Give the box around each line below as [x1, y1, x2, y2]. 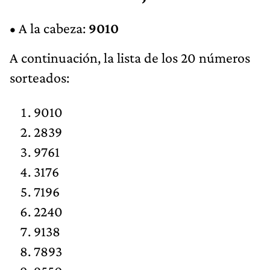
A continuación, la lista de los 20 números [10, 49, 250, 66]
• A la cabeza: [10, 19, 89, 36]
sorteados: [10, 69, 69, 86]
